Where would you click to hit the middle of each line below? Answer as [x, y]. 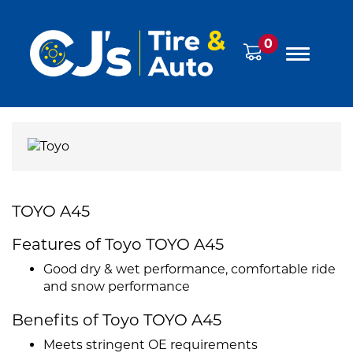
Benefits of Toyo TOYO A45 [117, 320]
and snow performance [117, 287]
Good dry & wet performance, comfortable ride [190, 269]
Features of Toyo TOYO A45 [118, 245]
